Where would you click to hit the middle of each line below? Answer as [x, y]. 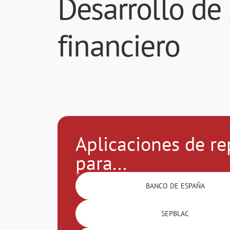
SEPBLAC [175, 213]
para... [101, 162]
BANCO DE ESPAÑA [175, 186]
